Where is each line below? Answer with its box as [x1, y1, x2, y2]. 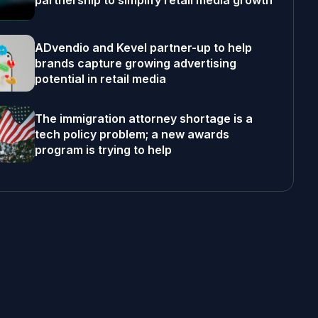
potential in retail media [34, 72, 166, 86]
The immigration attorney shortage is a [34, 111, 253, 126]
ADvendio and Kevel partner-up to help [34, 40, 252, 55]
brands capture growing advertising [34, 56, 236, 70]
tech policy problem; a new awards [34, 127, 229, 141]
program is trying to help [34, 143, 172, 157]
